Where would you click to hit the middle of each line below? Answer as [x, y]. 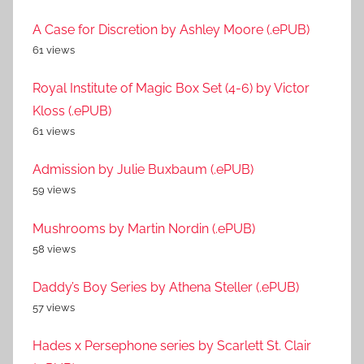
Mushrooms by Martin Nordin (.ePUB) [144, 228]
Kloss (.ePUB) [72, 110]
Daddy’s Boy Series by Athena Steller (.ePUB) [166, 288]
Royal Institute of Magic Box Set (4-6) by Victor [171, 88]
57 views [54, 308]
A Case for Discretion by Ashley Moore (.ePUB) [171, 29]
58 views [54, 249]
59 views [54, 190]
